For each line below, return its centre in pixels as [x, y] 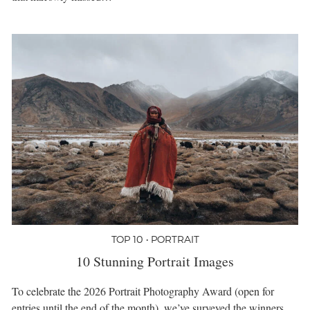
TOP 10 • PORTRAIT [155, 239]
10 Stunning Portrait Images [155, 261]
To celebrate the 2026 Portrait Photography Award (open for [143, 291]
